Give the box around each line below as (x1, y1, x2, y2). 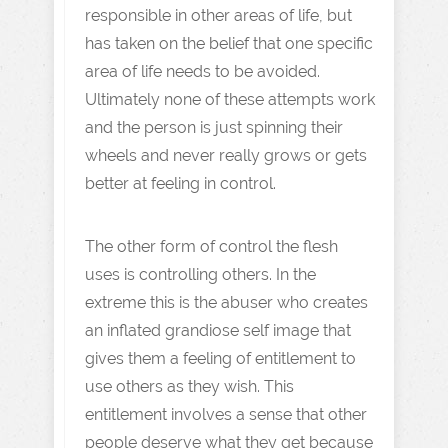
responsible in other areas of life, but (85, 5, 352, 25)
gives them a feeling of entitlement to (85, 348, 356, 368)
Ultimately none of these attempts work (85, 89, 375, 109)
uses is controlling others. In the (85, 264, 316, 284)
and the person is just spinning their (85, 117, 343, 137)
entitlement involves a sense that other (85, 404, 367, 424)
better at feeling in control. (85, 173, 276, 193)
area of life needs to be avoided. (85, 61, 320, 81)
